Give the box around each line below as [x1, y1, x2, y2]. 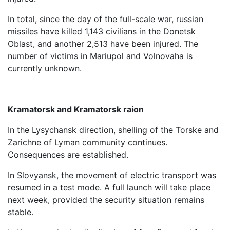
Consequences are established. [8, 149, 128, 160]
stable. [8, 207, 33, 217]
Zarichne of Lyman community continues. [8, 137, 167, 147]
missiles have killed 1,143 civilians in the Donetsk [8, 26, 196, 36]
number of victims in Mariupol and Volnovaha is [8, 51, 193, 61]
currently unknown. [8, 63, 82, 73]
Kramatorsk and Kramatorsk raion [8, 104, 146, 114]
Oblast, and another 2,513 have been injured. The [8, 39, 198, 49]
